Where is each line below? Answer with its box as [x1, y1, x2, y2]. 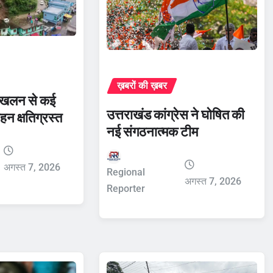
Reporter [106, 183, 145, 195]
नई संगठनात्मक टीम [106, 123, 198, 141]
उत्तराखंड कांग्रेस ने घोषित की [106, 106, 244, 124]
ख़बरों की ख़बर [116, 80, 167, 92]
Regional [106, 166, 145, 179]
